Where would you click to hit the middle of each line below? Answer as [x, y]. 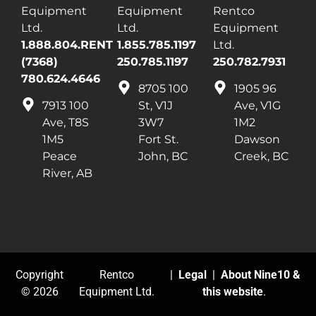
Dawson [257, 140]
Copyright [40, 275]
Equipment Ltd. [117, 292]
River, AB [67, 174]
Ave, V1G [257, 106]
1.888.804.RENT [67, 44]
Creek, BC [261, 157]
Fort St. [158, 140]
